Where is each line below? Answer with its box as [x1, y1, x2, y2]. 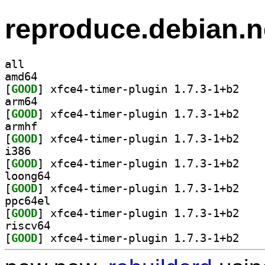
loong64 [5, 169, 50, 182]
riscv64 [5, 219, 50, 232]
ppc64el [5, 194, 50, 207]
